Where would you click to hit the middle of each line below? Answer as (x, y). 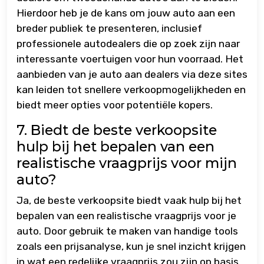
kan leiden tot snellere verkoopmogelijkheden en (131, 90)
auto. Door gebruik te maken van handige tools (127, 231)
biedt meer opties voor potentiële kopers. (115, 105)
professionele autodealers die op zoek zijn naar (128, 44)
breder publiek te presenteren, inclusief (109, 29)
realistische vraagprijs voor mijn (127, 163)
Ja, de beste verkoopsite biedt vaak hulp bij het (129, 201)
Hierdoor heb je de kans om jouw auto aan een (126, 13)
